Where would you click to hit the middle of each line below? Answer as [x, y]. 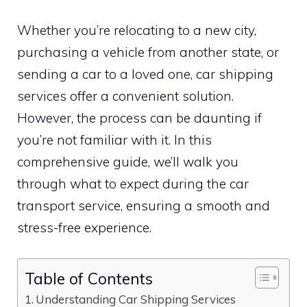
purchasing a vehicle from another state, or [148, 52]
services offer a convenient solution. [125, 96]
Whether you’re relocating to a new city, [137, 30]
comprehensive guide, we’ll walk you [128, 162]
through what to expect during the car [133, 184]
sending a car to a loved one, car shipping [145, 74]
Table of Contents [89, 278]
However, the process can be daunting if [139, 118]
